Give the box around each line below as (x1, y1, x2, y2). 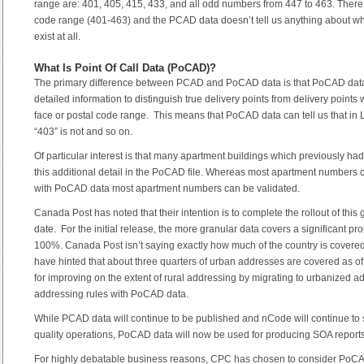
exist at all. (34, 30, 80, 42)
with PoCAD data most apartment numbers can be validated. (34, 183, 300, 195)
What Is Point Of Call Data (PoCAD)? (34, 62, 216, 75)
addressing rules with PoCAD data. (34, 288, 188, 301)
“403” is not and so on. (34, 126, 132, 138)
